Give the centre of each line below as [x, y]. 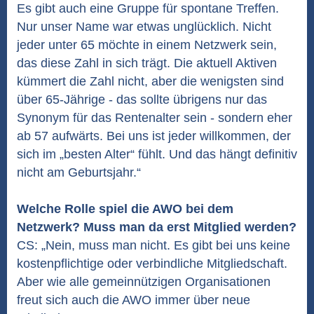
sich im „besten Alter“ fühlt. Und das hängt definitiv [157, 154]
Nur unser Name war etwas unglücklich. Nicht [144, 27]
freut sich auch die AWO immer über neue [134, 300]
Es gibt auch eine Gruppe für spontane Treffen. [148, 8]
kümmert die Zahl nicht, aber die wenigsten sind [150, 81]
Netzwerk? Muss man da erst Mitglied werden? [157, 227]
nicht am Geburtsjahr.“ [79, 172]
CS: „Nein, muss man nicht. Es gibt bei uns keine [153, 245]
